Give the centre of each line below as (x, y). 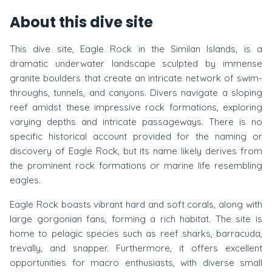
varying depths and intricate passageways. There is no (136, 122)
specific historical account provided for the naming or (136, 136)
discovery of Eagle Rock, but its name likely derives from (136, 151)
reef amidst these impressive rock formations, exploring (136, 107)
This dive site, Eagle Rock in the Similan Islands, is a (136, 49)
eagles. (25, 180)
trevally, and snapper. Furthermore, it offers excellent (136, 248)
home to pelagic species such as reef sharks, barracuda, (136, 233)
